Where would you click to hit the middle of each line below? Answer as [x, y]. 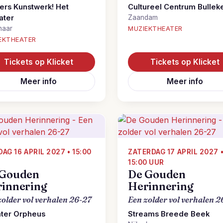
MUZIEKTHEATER [155, 29]
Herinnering [161, 186]
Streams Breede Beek [169, 214]
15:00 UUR [146, 162]
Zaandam [143, 17]
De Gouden [157, 174]
